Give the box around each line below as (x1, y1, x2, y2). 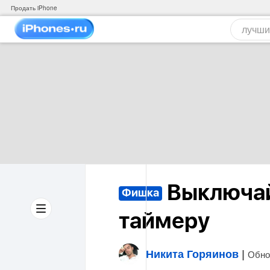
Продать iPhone (11, 4, 57, 12)
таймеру (119, 211, 210, 233)
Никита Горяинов (146, 246, 239, 262)
